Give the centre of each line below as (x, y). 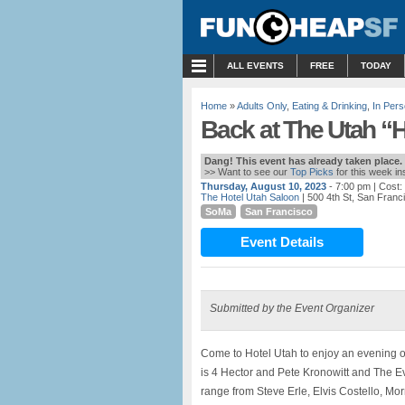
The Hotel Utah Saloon (250, 197)
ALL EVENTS (255, 66)
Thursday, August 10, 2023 (264, 186)
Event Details (282, 242)
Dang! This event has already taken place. (303, 161)
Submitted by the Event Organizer (292, 308)
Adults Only (262, 106)
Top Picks (312, 172)
